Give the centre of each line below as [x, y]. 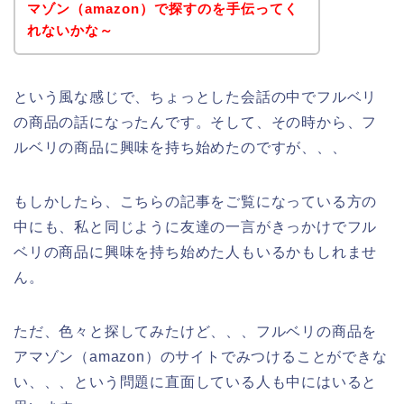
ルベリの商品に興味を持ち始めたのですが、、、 [180, 147]
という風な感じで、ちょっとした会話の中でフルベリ [196, 96]
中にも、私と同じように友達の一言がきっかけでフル [196, 226]
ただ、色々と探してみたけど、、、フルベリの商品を [196, 331]
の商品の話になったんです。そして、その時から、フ [196, 122]
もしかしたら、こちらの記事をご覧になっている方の [196, 201]
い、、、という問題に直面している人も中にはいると [196, 381]
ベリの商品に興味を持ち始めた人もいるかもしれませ [196, 252]
